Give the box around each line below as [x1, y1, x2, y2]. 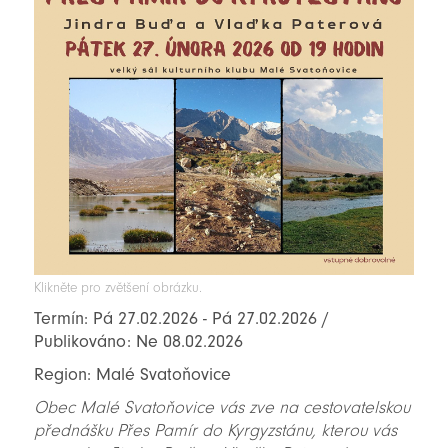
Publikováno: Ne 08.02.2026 [33, 330, 243, 352]
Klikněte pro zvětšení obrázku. [33, 278, 202, 296]
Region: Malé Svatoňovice [33, 363, 231, 385]
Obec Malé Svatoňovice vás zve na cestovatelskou [33, 396, 410, 418]
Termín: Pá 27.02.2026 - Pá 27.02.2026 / [33, 307, 329, 329]
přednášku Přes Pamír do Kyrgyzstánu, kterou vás [33, 419, 397, 441]
